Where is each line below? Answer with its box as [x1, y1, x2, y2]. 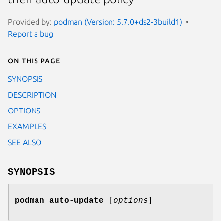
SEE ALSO [8, 137, 41, 147]
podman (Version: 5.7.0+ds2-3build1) [54, 17, 182, 26]
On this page [8, 55, 60, 65]
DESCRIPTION [8, 90, 56, 99]
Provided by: [8, 17, 54, 26]
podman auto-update [15, 196, 104, 205]
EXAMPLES [8, 121, 46, 131]
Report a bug [8, 29, 53, 38]
